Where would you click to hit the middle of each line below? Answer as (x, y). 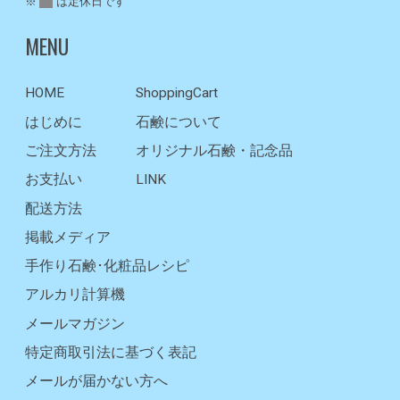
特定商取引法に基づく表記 (111, 353)
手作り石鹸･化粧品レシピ (107, 267)
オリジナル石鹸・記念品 (214, 150)
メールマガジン (75, 324)
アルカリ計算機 (75, 295)
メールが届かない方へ (96, 382)
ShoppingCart (177, 93)
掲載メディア (68, 237)
